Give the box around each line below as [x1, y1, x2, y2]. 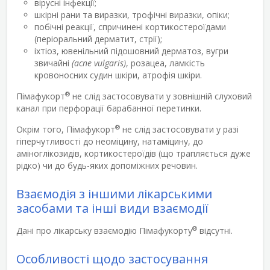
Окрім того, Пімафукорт [16, 123, 115, 135]
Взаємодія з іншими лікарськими [16, 185, 212, 202]
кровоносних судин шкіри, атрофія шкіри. [34, 69, 202, 81]
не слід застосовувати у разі [120, 123, 239, 135]
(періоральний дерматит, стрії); [34, 33, 162, 45]
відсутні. [197, 224, 233, 236]
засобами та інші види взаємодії [16, 199, 209, 216]
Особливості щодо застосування [16, 250, 208, 267]
